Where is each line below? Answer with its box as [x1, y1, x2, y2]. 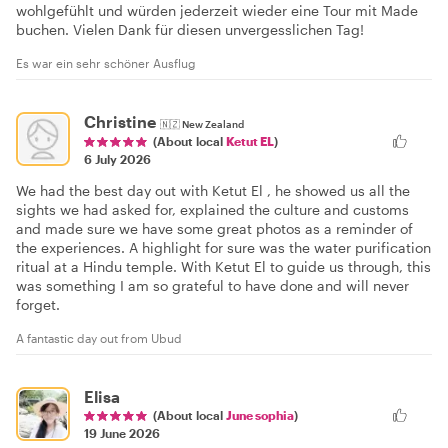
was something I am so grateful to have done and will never [16, 277, 409, 295]
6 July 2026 [84, 152, 151, 167]
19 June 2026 [84, 426, 160, 441]
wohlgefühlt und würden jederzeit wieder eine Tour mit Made [16, 2, 418, 20]
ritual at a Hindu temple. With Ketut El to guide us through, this [16, 258, 431, 276]
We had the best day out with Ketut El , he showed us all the [16, 182, 410, 200]
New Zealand [182, 118, 244, 131]
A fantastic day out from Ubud [16, 331, 182, 346]
